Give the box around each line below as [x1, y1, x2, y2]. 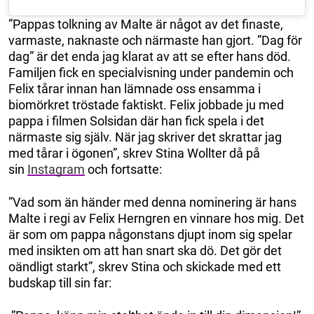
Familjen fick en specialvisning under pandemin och [8, 65, 294, 81]
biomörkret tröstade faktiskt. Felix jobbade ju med [8, 97, 284, 113]
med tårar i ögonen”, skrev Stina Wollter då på [8, 146, 260, 161]
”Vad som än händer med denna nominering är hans [8, 195, 296, 210]
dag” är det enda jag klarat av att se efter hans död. [8, 49, 291, 64]
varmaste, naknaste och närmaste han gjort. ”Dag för [8, 33, 302, 48]
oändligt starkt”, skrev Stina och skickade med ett [8, 259, 281, 275]
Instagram [27, 162, 85, 177]
